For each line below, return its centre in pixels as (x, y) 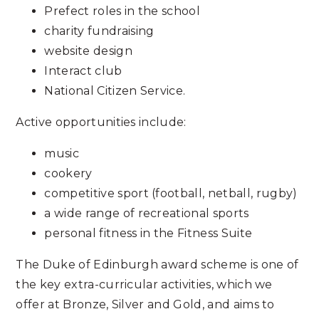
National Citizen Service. (115, 91)
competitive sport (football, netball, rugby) (171, 193)
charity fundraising (99, 31)
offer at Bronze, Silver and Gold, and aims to (145, 304)
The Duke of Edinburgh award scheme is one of (157, 265)
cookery (68, 173)
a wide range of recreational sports (147, 213)
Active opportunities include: (101, 122)
